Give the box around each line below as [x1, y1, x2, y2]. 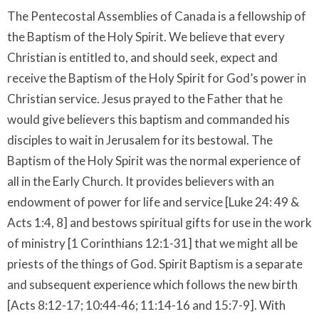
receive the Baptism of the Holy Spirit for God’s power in [7, 70, 306, 86]
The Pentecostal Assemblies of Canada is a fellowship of [7, 9, 306, 24]
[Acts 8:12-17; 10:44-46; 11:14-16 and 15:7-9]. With [7, 298, 286, 313]
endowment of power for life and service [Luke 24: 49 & [7, 194, 299, 210]
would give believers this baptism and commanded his [7, 112, 290, 127]
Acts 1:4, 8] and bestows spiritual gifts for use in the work [7, 215, 312, 231]
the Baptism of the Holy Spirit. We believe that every [7, 29, 285, 45]
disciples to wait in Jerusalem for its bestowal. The [7, 132, 273, 148]
